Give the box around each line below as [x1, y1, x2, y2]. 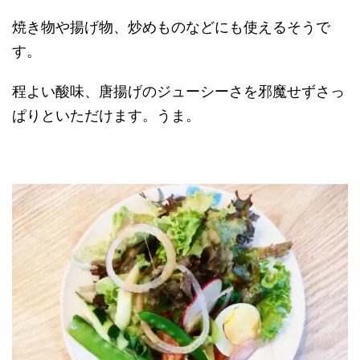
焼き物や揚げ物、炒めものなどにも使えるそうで [12, 18, 330, 36]
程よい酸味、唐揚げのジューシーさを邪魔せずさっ [12, 83, 345, 100]
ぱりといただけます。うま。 [12, 107, 200, 125]
